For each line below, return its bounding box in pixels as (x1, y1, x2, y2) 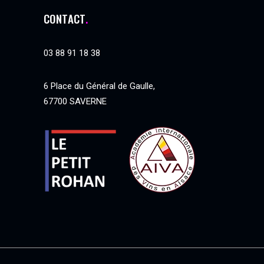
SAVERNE (70, 96, 107, 107)
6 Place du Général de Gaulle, (44, 81, 155, 92)
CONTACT (44, 10, 85, 27)
